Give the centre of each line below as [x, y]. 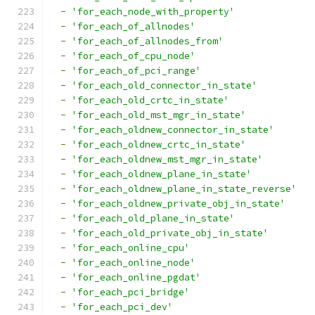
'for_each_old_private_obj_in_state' [170, 233]
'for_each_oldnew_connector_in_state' [173, 130]
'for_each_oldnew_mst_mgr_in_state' [167, 159]
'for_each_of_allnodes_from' [148, 41]
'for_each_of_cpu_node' [134, 56]
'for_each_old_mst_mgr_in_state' [159, 115]
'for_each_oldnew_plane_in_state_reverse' [184, 189]
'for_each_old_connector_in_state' [165, 85]
